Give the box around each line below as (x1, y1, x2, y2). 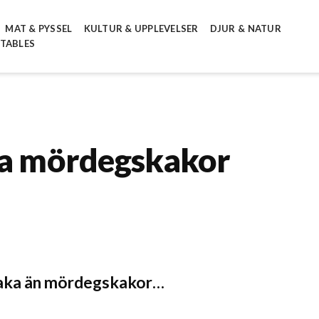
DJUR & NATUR (209, 23, 281, 35)
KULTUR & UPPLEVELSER (83, 23, 199, 35)
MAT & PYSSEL (5, 23, 73, 35)
